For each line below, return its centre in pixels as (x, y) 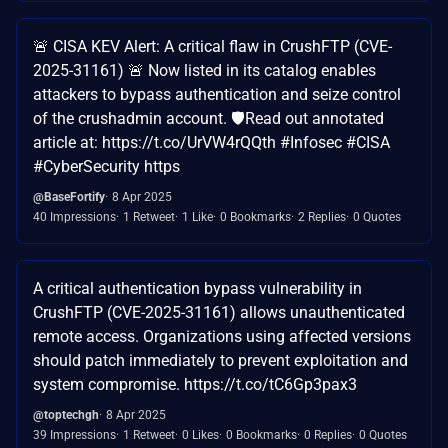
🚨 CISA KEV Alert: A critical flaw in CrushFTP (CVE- (212, 46)
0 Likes (200, 434)
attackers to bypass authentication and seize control (217, 94)
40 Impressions (74, 216)
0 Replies (328, 434)
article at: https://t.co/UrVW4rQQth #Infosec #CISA (211, 142)
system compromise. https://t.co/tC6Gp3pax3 (195, 384)
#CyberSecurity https (106, 166)
